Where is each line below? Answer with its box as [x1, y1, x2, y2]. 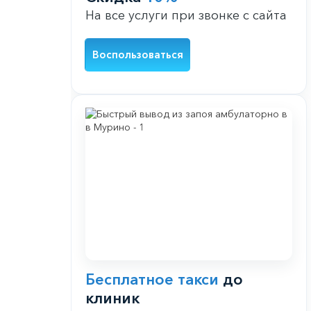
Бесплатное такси [85, 270, 219, 289]
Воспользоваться [92, 48, 183, 62]
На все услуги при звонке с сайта [85, 8, 287, 24]
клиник [85, 289, 140, 308]
